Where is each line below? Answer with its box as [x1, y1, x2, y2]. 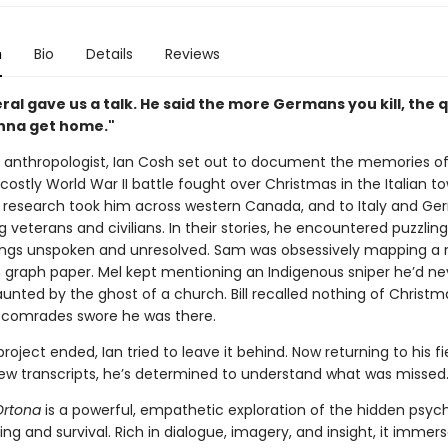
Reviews [164, 44, 220, 64]
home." [58, 116, 115, 136]
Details [85, 44, 133, 64]
